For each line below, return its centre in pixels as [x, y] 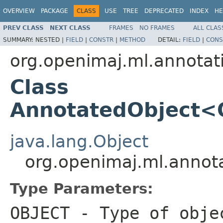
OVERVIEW [19, 11]
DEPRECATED [164, 11]
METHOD [132, 40]
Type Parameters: [82, 188]
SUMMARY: [19, 40]
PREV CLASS [23, 28]
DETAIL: [170, 40]
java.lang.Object [79, 141]
